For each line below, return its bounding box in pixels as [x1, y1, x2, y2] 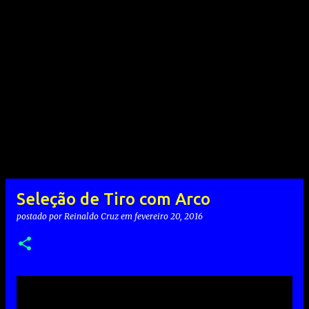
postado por [17, 211, 64, 221]
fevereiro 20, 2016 [134, 211, 203, 221]
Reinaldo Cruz [64, 211, 119, 221]
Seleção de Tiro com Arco [17, 190, 210, 208]
